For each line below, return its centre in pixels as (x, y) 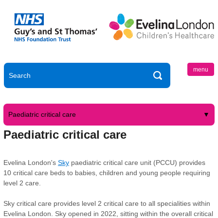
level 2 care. (22, 183)
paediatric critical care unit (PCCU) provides (137, 163)
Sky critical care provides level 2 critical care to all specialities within (107, 203)
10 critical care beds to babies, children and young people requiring (107, 173)
